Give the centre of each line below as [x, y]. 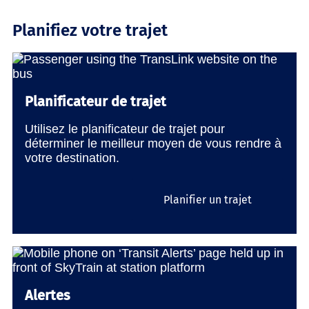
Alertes [48, 295]
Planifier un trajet [208, 199]
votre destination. [72, 158]
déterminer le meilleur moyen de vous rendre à [153, 143]
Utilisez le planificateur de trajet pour [125, 129]
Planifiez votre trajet [90, 30]
